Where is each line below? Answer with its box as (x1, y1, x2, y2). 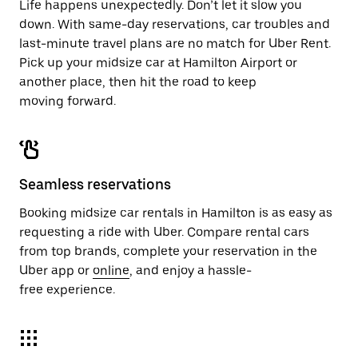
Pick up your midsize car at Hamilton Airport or (19, 55, 297, 70)
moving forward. (19, 93, 116, 109)
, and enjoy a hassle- (129, 263, 252, 278)
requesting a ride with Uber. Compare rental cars (19, 225, 309, 240)
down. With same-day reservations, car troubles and (19, 17, 330, 32)
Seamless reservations (19, 176, 171, 193)
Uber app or (19, 263, 93, 278)
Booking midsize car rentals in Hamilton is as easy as (19, 205, 332, 221)
